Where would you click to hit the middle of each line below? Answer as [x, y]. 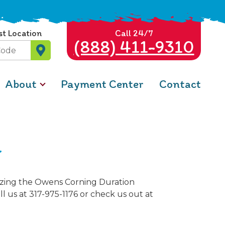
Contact [180, 84]
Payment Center [102, 84]
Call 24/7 [134, 33]
